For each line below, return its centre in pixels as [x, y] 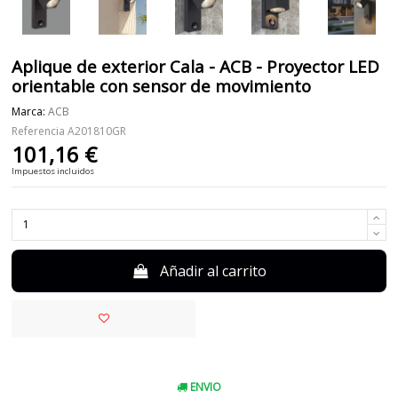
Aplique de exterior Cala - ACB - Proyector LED [196, 67]
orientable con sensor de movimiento [162, 87]
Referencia [39, 131]
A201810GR [97, 131]
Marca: [29, 111]
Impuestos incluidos [53, 171]
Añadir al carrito [214, 271]
